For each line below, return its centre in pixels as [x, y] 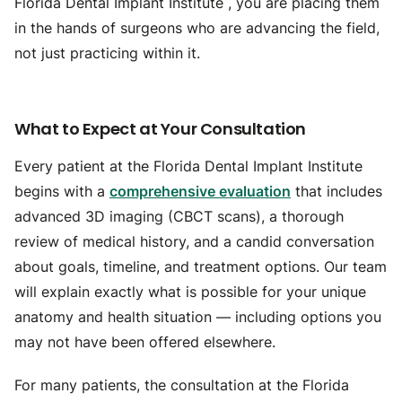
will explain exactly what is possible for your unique [190, 292]
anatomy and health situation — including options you [198, 317]
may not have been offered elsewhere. [145, 342]
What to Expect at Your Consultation [160, 129]
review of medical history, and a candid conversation [194, 241]
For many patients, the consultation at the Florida [182, 385]
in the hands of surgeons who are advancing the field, [197, 28]
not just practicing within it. [107, 53]
